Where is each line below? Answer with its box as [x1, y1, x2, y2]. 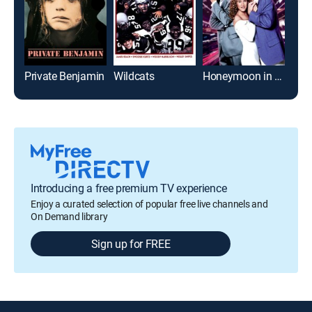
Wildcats [114, 68, 155, 84]
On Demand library [31, 209, 108, 223]
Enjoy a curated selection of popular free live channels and [31, 196, 268, 210]
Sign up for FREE [91, 235, 171, 251]
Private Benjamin [24, 68, 104, 84]
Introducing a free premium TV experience [31, 180, 227, 196]
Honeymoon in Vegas [274, 68, 282, 84]
